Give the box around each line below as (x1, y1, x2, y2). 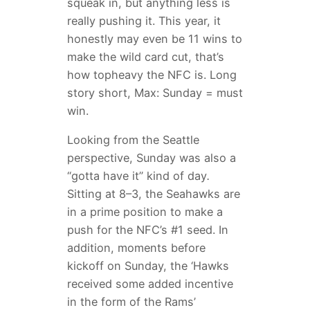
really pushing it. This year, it (66, 13, 221, 28)
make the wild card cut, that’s (66, 49, 224, 64)
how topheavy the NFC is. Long (66, 67, 237, 82)
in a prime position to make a (66, 204, 223, 219)
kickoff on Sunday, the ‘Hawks (66, 258, 229, 273)
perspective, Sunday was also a (66, 150, 236, 165)
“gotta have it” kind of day (66, 168, 207, 183)
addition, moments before (66, 240, 206, 255)
